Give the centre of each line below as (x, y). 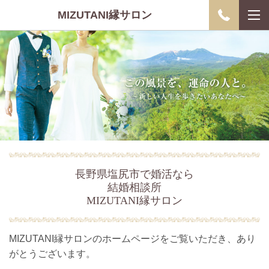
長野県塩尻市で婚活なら (134, 174)
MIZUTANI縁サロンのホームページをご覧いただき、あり (132, 239)
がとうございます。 (52, 254)
